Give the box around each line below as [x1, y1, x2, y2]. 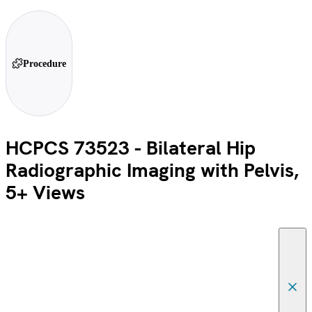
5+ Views [6, 180, 85, 205]
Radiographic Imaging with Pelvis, [6, 157, 299, 183]
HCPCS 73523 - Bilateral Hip [6, 135, 256, 161]
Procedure [23, 58, 66, 69]
